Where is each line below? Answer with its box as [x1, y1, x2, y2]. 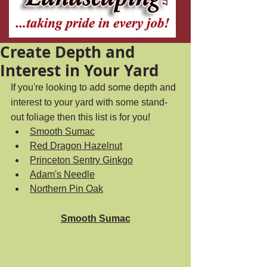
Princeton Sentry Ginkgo [30, 155, 133, 165]
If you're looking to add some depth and [11, 82, 178, 92]
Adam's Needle [30, 169, 95, 179]
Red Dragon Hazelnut [30, 141, 122, 151]
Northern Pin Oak [30, 184, 103, 194]
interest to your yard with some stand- [11, 97, 167, 107]
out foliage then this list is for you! [11, 112, 153, 122]
